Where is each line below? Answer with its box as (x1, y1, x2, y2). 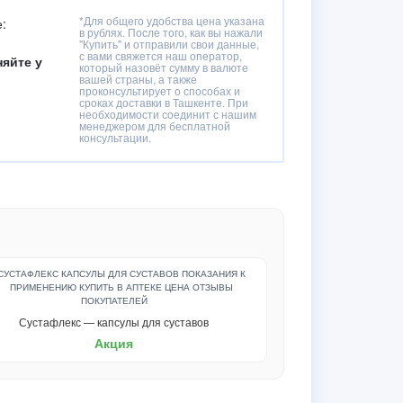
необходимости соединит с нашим (79, 106, 256, 121)
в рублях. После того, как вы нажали (79, 24, 263, 40)
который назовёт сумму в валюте (79, 59, 248, 75)
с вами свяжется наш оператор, (79, 48, 242, 63)
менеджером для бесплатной (79, 118, 230, 133)
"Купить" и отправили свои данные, (79, 36, 259, 51)
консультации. (79, 130, 151, 145)
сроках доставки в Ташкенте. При (79, 94, 248, 110)
